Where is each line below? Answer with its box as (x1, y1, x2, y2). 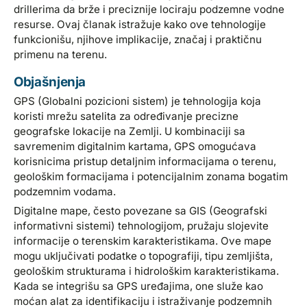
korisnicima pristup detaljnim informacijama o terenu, (14, 154, 277, 168)
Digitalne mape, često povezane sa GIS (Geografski (14, 204, 268, 217)
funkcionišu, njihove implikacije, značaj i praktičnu (14, 32, 262, 46)
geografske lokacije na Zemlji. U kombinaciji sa (14, 124, 246, 138)
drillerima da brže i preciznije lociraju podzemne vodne (14, 2, 285, 16)
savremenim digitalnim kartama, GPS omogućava (14, 139, 257, 153)
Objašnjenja (14, 73, 86, 90)
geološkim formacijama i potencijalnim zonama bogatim (14, 169, 288, 183)
